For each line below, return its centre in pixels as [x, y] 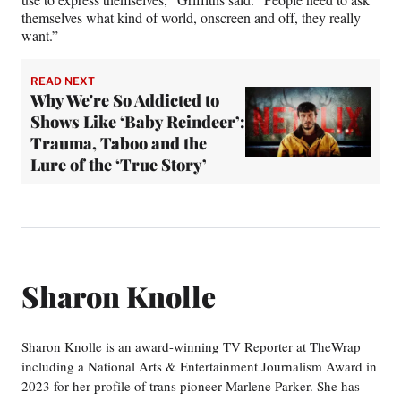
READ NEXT [63, 81]
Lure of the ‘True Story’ [119, 164]
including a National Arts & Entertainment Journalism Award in [199, 367]
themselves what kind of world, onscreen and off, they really [191, 17]
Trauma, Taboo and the [119, 143]
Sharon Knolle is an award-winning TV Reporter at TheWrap [191, 347]
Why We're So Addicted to [125, 100]
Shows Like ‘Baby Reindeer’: [138, 121]
